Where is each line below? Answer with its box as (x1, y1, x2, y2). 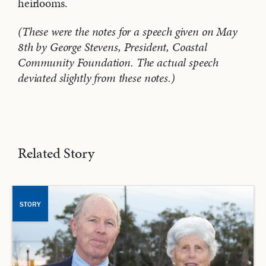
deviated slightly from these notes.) (18, 69, 175, 87)
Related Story (18, 143, 94, 164)
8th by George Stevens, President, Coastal (18, 39, 207, 56)
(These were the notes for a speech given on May (18, 23, 237, 40)
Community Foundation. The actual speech (18, 54, 219, 71)
